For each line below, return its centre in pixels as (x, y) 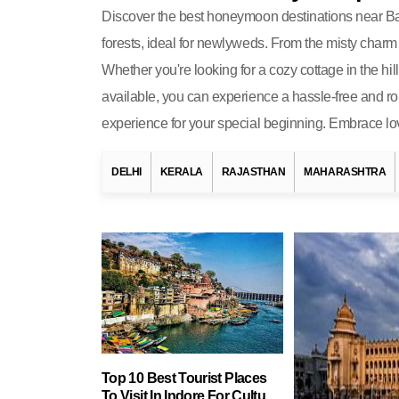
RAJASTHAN (253, 172)
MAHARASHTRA (345, 172)
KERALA (181, 172)
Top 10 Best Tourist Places (184, 378)
